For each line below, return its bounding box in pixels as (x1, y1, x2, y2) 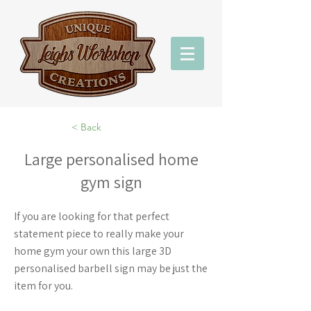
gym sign (80, 171, 142, 193)
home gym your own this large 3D (14, 244, 171, 258)
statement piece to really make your (14, 226, 184, 241)
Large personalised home (24, 148, 199, 170)
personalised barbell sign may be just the (14, 261, 208, 276)
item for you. (14, 278, 73, 293)
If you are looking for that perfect (14, 209, 169, 224)
